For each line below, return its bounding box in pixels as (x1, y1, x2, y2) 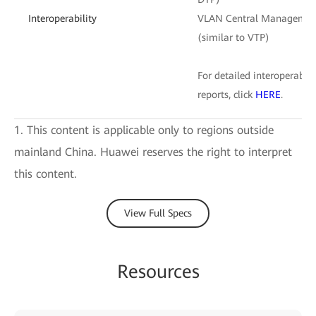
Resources (116, 260, 200, 282)
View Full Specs (124, 207, 192, 219)
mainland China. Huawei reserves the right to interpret (14, 145, 292, 159)
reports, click (197, 88, 255, 100)
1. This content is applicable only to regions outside (14, 123, 274, 137)
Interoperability (28, 12, 97, 24)
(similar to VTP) (197, 31, 269, 43)
